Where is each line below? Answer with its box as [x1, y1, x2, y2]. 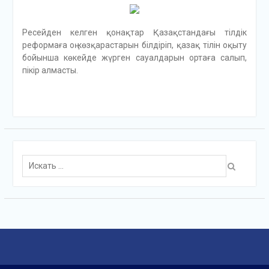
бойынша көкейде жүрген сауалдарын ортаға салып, [22, 53, 247, 63]
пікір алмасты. [22, 65, 78, 76]
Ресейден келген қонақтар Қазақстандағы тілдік [22, 28, 247, 38]
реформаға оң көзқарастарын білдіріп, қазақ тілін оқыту [22, 40, 247, 50]
